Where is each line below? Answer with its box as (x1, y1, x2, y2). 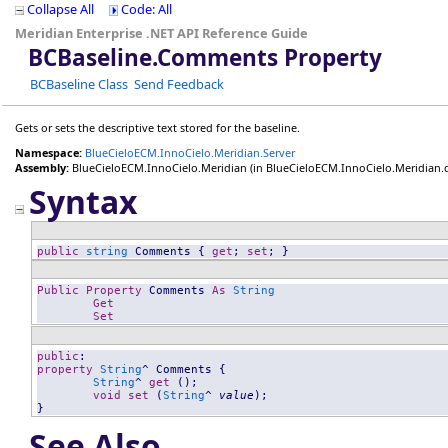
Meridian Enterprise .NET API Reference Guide (15, 24, 308, 42)
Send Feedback (134, 75, 224, 93)
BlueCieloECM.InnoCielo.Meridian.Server (85, 145, 295, 160)
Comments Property (157, 42, 382, 73)
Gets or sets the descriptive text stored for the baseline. (15, 120, 300, 135)
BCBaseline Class (30, 75, 128, 93)
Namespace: (15, 145, 82, 160)
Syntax (29, 180, 137, 223)
